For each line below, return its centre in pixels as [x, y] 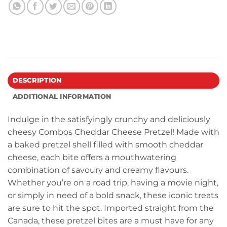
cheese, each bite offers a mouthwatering [92, 158]
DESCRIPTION [37, 81]
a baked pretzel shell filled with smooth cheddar [105, 145]
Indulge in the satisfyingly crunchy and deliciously [109, 120]
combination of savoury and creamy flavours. [98, 170]
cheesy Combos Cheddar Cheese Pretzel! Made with [113, 132]
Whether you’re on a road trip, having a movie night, [113, 183]
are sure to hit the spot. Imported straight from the [111, 208]
